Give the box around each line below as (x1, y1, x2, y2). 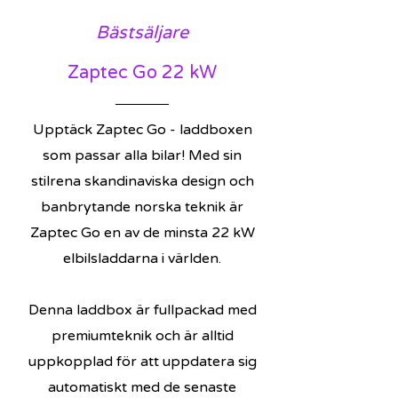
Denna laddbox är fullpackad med (28, 301, 257, 319)
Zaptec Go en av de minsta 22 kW (29, 224, 255, 242)
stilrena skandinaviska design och (30, 172, 254, 190)
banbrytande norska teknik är (41, 198, 243, 216)
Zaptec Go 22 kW (68, 62, 217, 84)
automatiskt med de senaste (48, 378, 236, 396)
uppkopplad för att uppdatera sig (28, 353, 257, 370)
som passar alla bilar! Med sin (43, 147, 242, 164)
